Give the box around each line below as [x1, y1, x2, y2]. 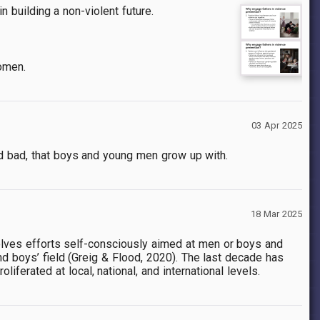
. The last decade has [175, 251, 284, 265]
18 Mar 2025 [251, 209, 302, 220]
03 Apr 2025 [251, 120, 302, 131]
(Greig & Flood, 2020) [68, 251, 176, 265]
